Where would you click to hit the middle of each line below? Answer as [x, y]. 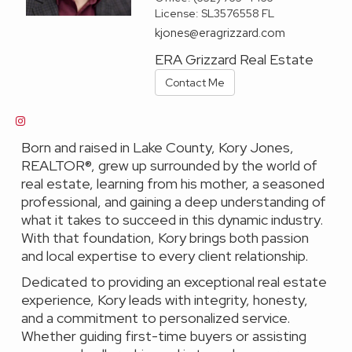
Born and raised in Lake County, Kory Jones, [158, 147]
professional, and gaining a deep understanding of [174, 202]
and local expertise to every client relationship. [165, 256]
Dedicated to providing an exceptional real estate [174, 282]
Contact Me [195, 82]
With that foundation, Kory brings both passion [165, 238]
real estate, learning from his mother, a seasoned [173, 183]
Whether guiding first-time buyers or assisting [164, 336]
